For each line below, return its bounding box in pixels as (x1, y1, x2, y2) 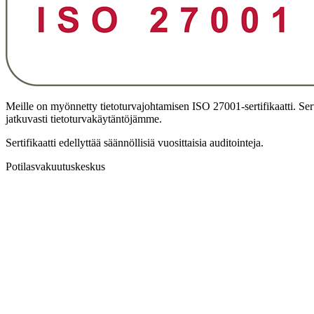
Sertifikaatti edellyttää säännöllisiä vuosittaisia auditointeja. (6, 136, 264, 149)
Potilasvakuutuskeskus (6, 160, 105, 172)
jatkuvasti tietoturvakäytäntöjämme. (6, 112, 162, 125)
